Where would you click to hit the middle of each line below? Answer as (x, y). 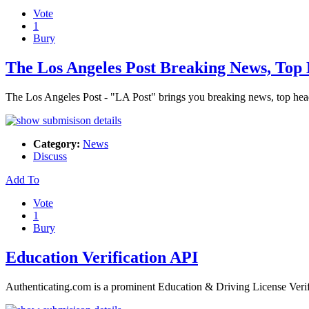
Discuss (50, 156)
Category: (57, 144)
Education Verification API (102, 257)
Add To (22, 180)
